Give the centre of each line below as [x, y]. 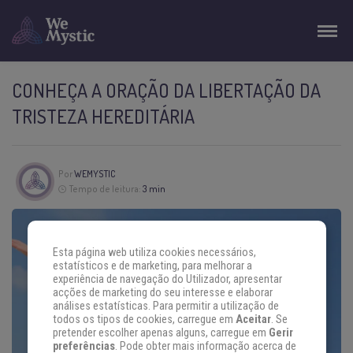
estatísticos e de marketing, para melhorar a [152, 266]
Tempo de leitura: [105, 189]
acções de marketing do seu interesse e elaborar [162, 293]
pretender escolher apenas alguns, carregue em [160, 333]
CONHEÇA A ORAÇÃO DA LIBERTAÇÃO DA [166, 90]
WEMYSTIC [95, 174]
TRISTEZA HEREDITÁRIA [103, 116]
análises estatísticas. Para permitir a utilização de [165, 307]
